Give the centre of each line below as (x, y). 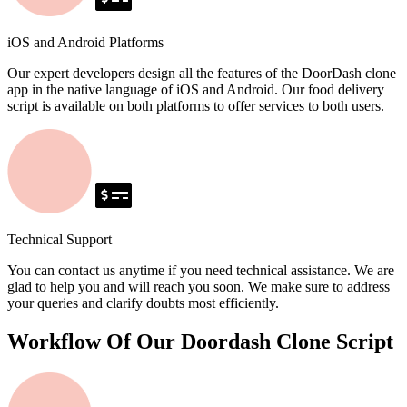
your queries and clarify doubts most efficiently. (143, 303)
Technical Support (60, 240)
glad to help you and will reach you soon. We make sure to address (199, 287)
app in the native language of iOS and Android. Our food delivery (196, 90)
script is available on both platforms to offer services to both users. (196, 106)
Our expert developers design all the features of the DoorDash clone (202, 74)
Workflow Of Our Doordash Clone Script (200, 342)
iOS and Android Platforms (85, 43)
